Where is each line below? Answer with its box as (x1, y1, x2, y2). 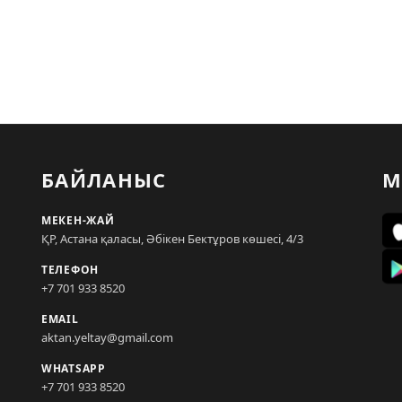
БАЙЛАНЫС (41, 166, 167, 193)
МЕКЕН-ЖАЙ (41, 213, 115, 228)
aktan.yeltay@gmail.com (41, 329, 173, 345)
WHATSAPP (41, 361, 106, 376)
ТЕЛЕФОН (41, 262, 100, 277)
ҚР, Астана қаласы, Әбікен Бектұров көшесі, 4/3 (41, 231, 303, 247)
